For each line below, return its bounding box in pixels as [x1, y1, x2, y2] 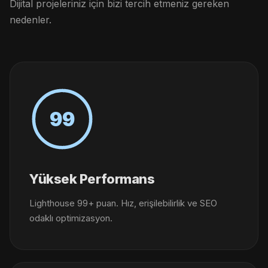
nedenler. [10, 14, 51, 26]
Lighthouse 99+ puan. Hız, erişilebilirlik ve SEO [29, 197, 217, 209]
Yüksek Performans [29, 171, 155, 187]
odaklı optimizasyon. [29, 212, 112, 224]
